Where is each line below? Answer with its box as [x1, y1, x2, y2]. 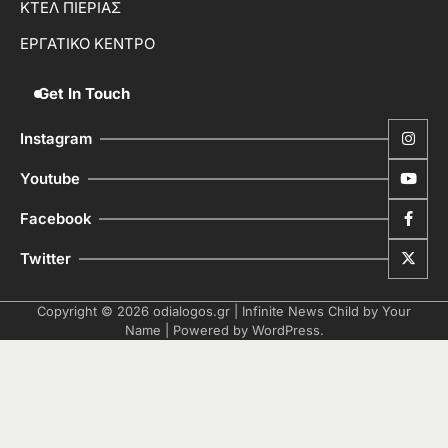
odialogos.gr [153, 302, 230, 319]
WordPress [251, 321, 320, 338]
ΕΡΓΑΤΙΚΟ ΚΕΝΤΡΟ [20, 34, 155, 53]
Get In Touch [38, 83, 130, 103]
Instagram [20, 129, 92, 148]
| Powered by [160, 321, 252, 338]
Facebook [20, 209, 91, 228]
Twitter [20, 249, 71, 268]
